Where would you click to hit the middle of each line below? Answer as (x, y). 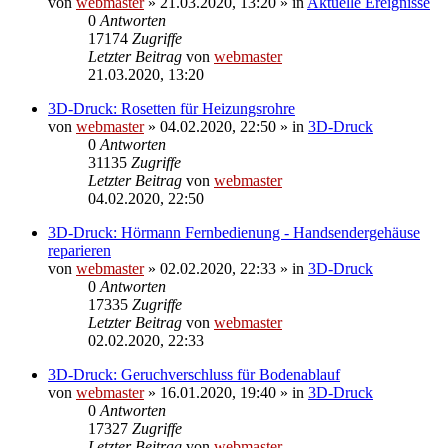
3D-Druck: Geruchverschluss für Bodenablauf (194, 374)
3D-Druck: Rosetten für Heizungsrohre (171, 108)
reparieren (79, 250)
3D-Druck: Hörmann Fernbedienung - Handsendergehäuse (234, 232)
